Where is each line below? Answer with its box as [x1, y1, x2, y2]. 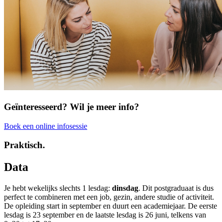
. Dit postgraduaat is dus [138, 184, 214, 193]
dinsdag [112, 184, 138, 193]
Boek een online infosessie [4, 121, 87, 130]
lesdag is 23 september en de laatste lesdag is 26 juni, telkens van [4, 211, 206, 220]
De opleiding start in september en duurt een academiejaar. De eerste [4, 202, 217, 211]
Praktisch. [4, 140, 45, 151]
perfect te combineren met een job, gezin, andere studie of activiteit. [4, 193, 214, 202]
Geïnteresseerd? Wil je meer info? [4, 101, 139, 112]
